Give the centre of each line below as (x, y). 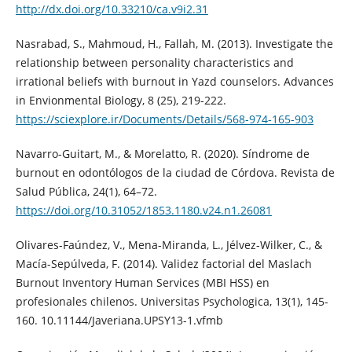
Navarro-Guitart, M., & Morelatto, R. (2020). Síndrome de (162, 153)
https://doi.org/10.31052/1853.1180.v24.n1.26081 (143, 210)
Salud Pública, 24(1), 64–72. (86, 191)
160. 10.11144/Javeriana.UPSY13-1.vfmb (119, 320)
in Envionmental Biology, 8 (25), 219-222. (121, 100)
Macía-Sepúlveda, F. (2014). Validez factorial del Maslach (163, 263)
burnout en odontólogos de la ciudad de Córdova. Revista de (175, 172)
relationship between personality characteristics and (154, 62)
